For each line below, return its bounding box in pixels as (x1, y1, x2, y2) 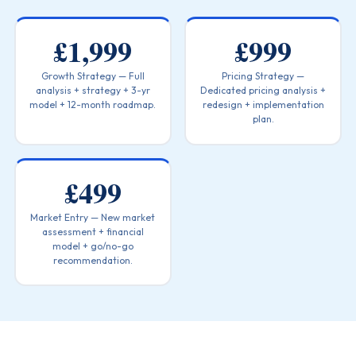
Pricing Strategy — (222, 70, 305, 82)
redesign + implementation (202, 99, 324, 110)
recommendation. (52, 253, 133, 266)
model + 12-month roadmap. (29, 99, 157, 110)
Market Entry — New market (30, 211, 156, 223)
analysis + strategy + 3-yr (35, 84, 150, 96)
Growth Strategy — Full (41, 70, 145, 82)
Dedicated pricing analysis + (200, 84, 327, 96)
